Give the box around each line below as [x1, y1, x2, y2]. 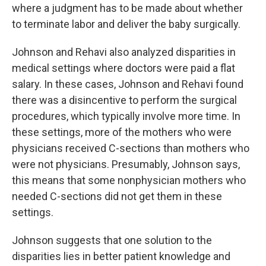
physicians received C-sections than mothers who [12, 141, 249, 154]
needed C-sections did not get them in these [12, 189, 222, 202]
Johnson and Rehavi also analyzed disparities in [12, 45, 236, 58]
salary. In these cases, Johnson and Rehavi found [12, 77, 243, 90]
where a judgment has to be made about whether [12, 1, 243, 14]
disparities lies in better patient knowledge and [12, 249, 230, 262]
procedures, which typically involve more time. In [12, 109, 240, 122]
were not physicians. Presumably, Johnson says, [12, 157, 240, 170]
